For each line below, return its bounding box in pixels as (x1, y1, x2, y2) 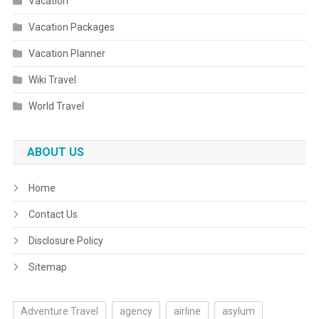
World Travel (28, 100, 84, 112)
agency (119, 305, 152, 317)
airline (173, 305, 201, 317)
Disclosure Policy (28, 235, 103, 246)
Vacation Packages (28, 21, 115, 33)
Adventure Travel (20, 305, 98, 317)
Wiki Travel (28, 74, 76, 85)
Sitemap (28, 261, 67, 273)
